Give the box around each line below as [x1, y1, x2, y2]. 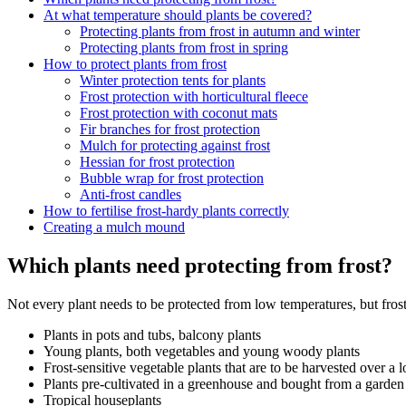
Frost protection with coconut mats [80, 105, 277, 121]
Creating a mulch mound [43, 219, 185, 236]
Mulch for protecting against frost [80, 138, 270, 154]
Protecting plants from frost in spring [80, 40, 288, 56]
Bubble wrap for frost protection [80, 170, 264, 187]
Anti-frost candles [80, 187, 181, 203]
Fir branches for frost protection [80, 121, 260, 138]
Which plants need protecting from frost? [7, 254, 392, 278]
